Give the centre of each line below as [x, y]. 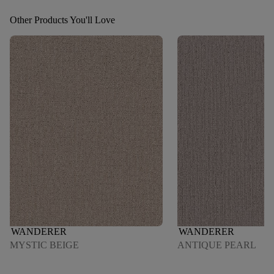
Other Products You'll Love [62, 20]
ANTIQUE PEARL [217, 245]
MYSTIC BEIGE [44, 245]
